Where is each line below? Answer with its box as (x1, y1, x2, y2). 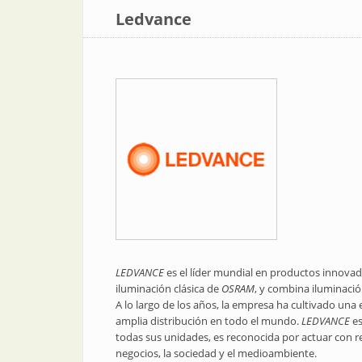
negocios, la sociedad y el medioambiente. (116, 346, 317, 360)
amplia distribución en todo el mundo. (116, 314, 301, 328)
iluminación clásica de (116, 281, 221, 296)
